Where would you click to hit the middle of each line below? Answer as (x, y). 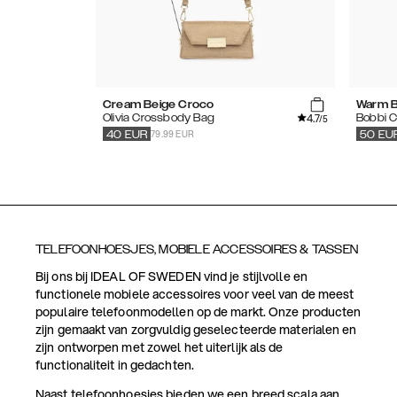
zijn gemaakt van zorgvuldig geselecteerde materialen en (196, 330)
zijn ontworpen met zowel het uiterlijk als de (160, 348)
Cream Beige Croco (159, 105)
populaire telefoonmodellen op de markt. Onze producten (198, 312)
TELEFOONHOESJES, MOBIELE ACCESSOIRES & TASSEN (197, 250)
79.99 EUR (173, 133)
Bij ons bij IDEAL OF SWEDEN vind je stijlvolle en (171, 277)
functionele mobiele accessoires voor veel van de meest (195, 295)
